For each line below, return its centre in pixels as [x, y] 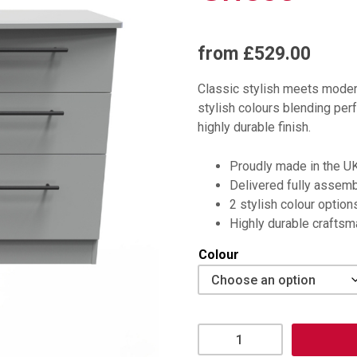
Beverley [222, 332]
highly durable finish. [254, 127]
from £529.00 [254, 54]
